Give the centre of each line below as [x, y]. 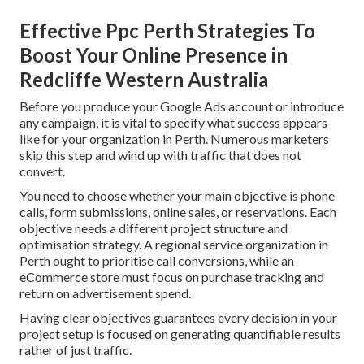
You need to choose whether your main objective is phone [177, 196]
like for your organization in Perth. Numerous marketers [174, 139]
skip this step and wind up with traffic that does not [160, 155]
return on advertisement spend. [105, 293]
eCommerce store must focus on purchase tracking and [172, 277]
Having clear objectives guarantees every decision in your [178, 318]
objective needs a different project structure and [154, 228]
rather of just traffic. [76, 350]
